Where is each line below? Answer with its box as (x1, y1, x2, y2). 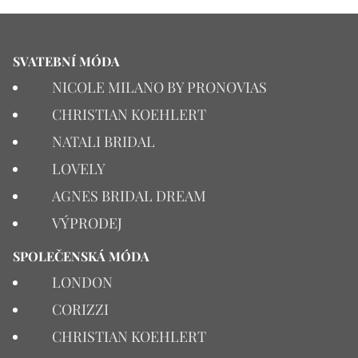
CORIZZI (52, 299, 109, 319)
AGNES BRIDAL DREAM (52, 185, 206, 205)
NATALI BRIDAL (52, 131, 155, 151)
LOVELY (52, 158, 105, 178)
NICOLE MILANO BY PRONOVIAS (52, 77, 267, 97)
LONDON (52, 272, 113, 292)
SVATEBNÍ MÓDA (13, 52, 120, 70)
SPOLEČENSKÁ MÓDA (13, 247, 149, 265)
